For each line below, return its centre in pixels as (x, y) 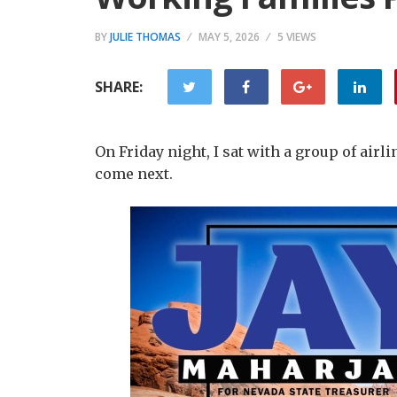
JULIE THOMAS (145, 37)
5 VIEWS (297, 37)
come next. (134, 174)
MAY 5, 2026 (229, 37)
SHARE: (119, 87)
